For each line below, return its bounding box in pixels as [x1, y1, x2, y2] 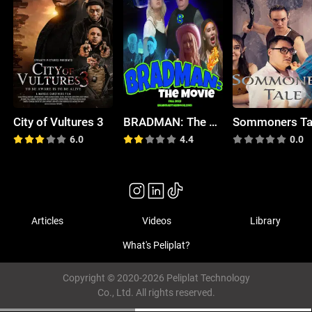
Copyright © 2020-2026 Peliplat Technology [62, 272, 250, 284]
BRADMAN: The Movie [208, 114, 217, 129]
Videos [142, 214, 171, 226]
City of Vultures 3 [13, 114, 104, 129]
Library [249, 214, 281, 226]
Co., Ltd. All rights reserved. [97, 287, 215, 299]
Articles [31, 214, 64, 226]
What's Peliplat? [122, 240, 190, 251]
